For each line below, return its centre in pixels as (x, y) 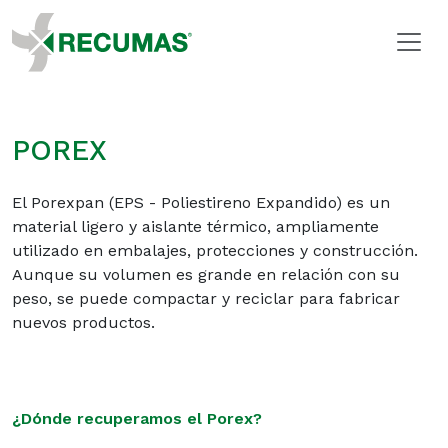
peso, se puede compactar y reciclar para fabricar (206, 298)
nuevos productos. (83, 322)
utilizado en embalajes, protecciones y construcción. (215, 250)
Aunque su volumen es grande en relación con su (206, 274)
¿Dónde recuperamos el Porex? (137, 418)
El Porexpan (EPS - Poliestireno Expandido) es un (201, 202)
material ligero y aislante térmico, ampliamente (195, 226)
